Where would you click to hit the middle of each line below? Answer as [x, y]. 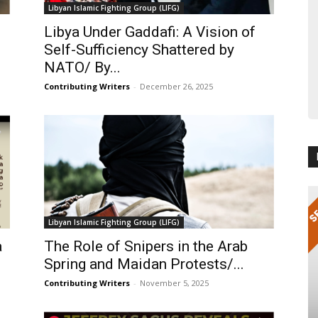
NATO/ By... [82, 67]
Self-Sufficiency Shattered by [139, 50]
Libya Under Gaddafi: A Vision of [150, 32]
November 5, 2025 [174, 283]
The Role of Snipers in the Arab [146, 246]
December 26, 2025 [176, 86]
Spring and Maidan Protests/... [144, 264]
